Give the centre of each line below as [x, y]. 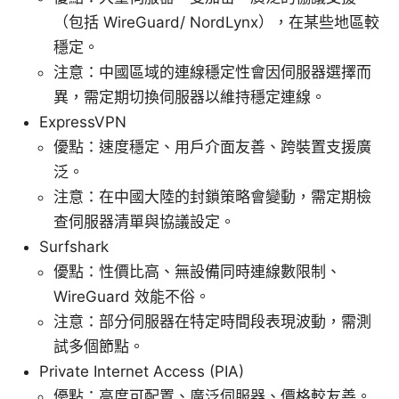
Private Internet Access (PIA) [142, 372]
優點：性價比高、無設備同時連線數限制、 [197, 272]
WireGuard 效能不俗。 [132, 297]
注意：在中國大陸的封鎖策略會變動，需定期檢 [212, 197]
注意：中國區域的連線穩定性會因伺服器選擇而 [212, 73]
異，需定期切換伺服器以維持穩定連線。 [190, 98]
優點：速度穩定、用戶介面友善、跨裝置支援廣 [212, 147]
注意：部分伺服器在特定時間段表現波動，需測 [212, 322]
